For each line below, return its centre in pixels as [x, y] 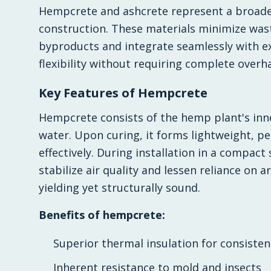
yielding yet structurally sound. [119, 188]
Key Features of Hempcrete [123, 93]
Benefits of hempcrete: [102, 215]
